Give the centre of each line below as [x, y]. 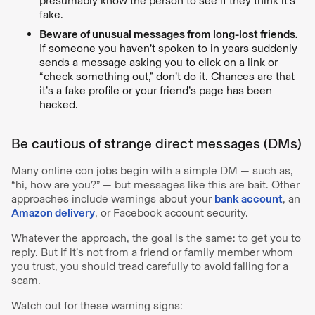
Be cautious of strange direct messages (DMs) [156, 143]
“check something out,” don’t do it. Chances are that [167, 76]
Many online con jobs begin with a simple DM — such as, [152, 170]
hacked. [60, 104]
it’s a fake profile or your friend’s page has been [156, 90]
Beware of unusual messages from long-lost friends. [169, 34]
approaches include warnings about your [113, 198]
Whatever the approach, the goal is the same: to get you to [156, 238]
